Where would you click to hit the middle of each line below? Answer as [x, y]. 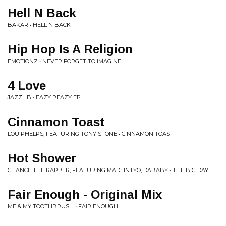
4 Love [27, 86]
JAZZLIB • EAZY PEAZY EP [44, 97]
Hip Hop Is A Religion [70, 49]
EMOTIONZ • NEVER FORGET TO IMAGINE [64, 61]
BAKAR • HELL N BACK [39, 25]
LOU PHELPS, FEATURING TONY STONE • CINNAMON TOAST [91, 134]
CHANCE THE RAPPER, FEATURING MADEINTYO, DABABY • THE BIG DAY [108, 170]
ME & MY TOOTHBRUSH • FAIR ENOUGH [63, 206]
